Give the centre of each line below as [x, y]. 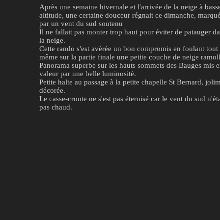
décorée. [52, 91]
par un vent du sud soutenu [81, 24]
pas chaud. [56, 107]
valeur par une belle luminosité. [88, 74]
